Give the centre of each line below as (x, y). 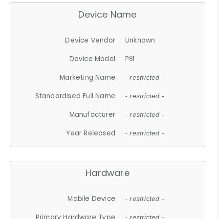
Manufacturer (92, 114)
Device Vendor (90, 40)
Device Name (108, 14)
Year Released (91, 133)
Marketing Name (88, 77)
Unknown (140, 40)
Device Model (92, 59)
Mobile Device (92, 198)
